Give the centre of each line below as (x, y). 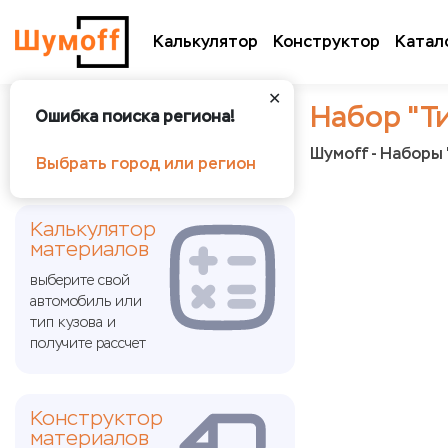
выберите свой (80, 280)
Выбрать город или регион (146, 163)
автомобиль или (86, 301)
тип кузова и (73, 322)
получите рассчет (88, 343)
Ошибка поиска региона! (135, 116)
